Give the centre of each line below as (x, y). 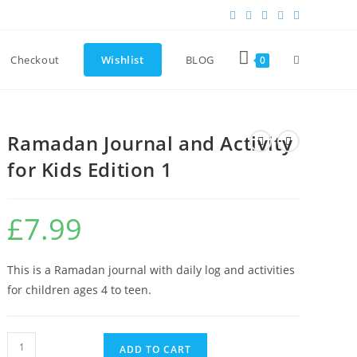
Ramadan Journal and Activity (150, 143)
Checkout (35, 60)
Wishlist (122, 60)
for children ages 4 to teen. (80, 290)
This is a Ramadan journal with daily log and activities (151, 270)
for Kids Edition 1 (90, 169)
